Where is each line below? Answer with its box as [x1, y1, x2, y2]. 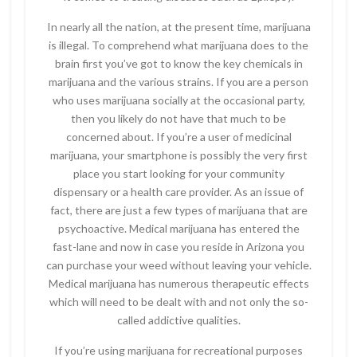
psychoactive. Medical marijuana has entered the [57, 222, 300, 235]
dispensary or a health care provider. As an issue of [53, 185, 304, 198]
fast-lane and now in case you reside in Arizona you [53, 240, 304, 253]
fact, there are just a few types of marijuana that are [49, 203, 308, 217]
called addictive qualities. [116, 313, 241, 327]
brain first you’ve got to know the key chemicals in [54, 57, 303, 70]
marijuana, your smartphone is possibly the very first [49, 148, 308, 162]
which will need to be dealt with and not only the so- [49, 295, 308, 308]
